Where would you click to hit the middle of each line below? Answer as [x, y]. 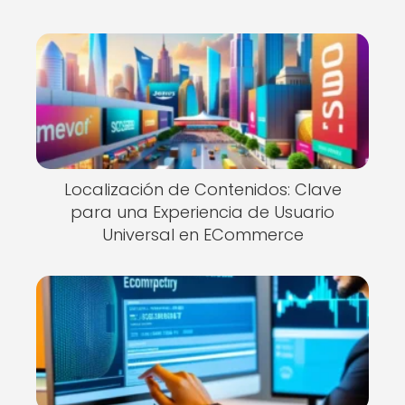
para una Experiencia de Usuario [202, 212]
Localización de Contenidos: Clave [202, 189]
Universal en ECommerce [202, 234]
